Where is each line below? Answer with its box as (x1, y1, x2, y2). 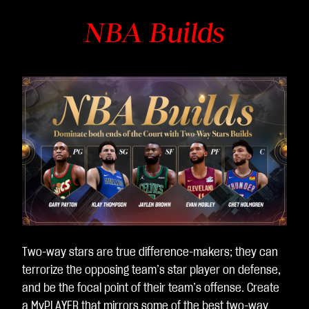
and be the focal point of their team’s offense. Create (22, 282, 279, 295)
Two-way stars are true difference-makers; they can (22, 246, 278, 259)
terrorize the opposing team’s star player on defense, (22, 264, 281, 277)
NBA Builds (84, 17, 225, 48)
